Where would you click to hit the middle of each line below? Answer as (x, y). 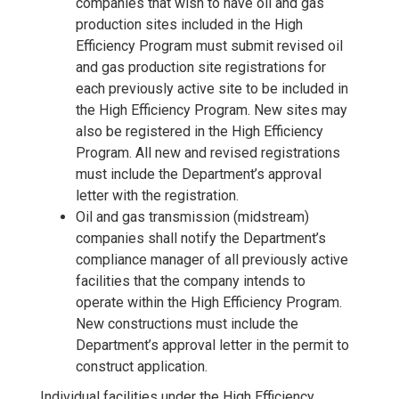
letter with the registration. (157, 195)
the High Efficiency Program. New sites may (212, 110)
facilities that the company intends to (191, 281)
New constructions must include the (187, 323)
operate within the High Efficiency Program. (209, 302)
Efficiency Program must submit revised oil (209, 45)
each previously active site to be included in (212, 88)
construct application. (142, 366)
